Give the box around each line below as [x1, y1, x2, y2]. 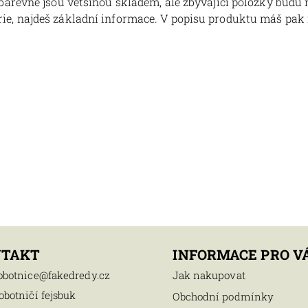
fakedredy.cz [47, 268, 110, 283]
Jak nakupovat [173, 268, 245, 283]
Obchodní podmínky [173, 289, 274, 304]
